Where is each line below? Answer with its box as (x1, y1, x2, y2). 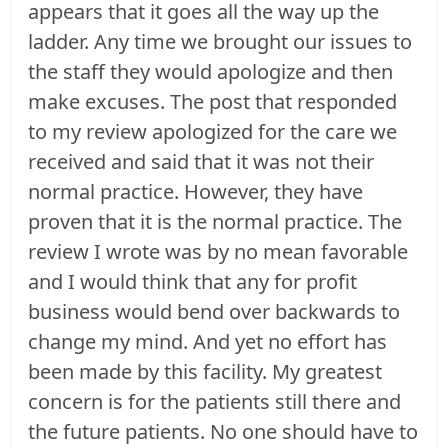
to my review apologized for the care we (28, 117, 397, 145)
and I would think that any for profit (28, 267, 357, 295)
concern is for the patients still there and (28, 387, 401, 415)
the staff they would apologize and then (28, 57, 393, 85)
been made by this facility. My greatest (28, 357, 382, 385)
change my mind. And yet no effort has (28, 327, 387, 355)
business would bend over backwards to (28, 297, 400, 325)
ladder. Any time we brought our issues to (28, 27, 412, 55)
